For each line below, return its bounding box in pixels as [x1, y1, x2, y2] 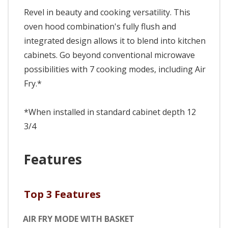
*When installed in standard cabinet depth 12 [24, 106, 196, 118]
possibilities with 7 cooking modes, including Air [24, 63, 206, 75]
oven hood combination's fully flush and [24, 20, 176, 32]
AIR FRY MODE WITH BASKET [23, 213, 134, 225]
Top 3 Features [24, 187, 101, 201]
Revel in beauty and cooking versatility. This [24, 6, 190, 18]
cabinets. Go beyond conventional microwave [24, 49, 195, 61]
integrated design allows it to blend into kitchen [24, 35, 206, 46]
